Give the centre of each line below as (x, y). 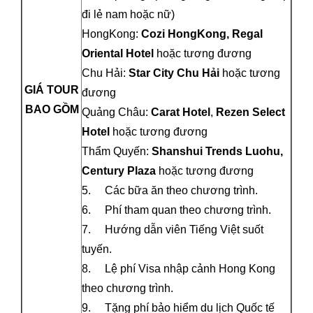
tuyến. (97, 249)
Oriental (104, 53)
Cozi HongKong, (187, 34)
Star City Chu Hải (174, 73)
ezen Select (255, 112)
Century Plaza (119, 170)
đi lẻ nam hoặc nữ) (128, 14)
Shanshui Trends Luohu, (217, 151)
